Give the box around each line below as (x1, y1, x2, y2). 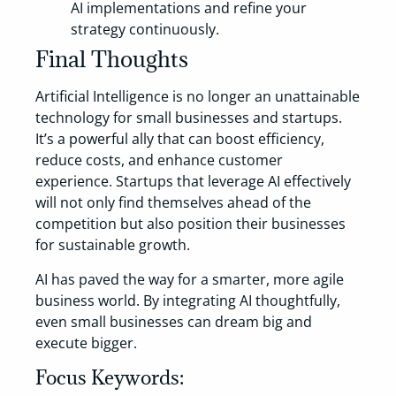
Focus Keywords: (35, 364, 184, 391)
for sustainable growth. (35, 235, 190, 255)
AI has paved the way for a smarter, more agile (35, 269, 344, 289)
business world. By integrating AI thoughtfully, (35, 290, 340, 310)
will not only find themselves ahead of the (35, 193, 311, 213)
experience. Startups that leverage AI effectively (35, 171, 351, 192)
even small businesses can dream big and (35, 311, 312, 331)
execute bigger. (35, 332, 137, 353)
